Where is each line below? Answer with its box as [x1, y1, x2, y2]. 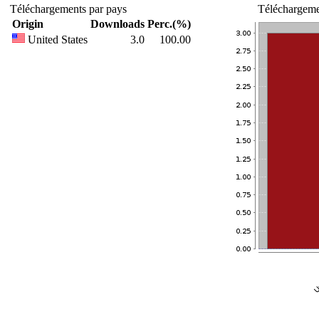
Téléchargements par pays [10, 3, 127, 15]
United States [25, 33, 88, 46]
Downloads [90, 18, 145, 30]
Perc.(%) [147, 18, 191, 30]
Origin [12, 18, 43, 30]
